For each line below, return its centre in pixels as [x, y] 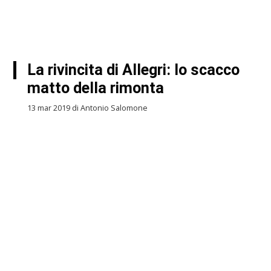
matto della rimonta [95, 88]
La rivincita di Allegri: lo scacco [133, 70]
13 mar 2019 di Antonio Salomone [87, 108]
